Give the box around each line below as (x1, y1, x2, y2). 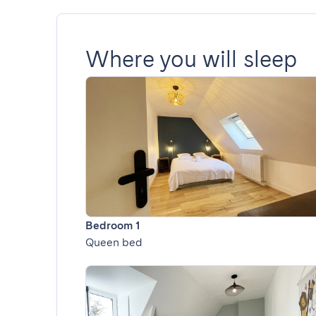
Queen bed (85, 236, 142, 249)
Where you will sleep (85, 45, 297, 73)
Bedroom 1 (85, 219, 140, 232)
